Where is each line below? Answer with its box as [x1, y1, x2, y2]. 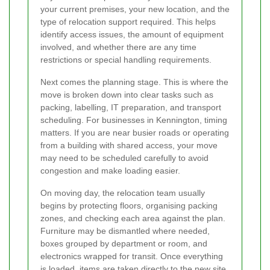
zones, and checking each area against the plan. [40, 213, 225, 224]
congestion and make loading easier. [40, 166, 180, 176]
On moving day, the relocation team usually [40, 188, 205, 198]
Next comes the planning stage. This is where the [40, 77, 228, 87]
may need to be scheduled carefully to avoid [40, 153, 209, 163]
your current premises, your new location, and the [40, 4, 230, 14]
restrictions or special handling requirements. [40, 55, 212, 65]
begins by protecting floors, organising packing [40, 201, 218, 211]
